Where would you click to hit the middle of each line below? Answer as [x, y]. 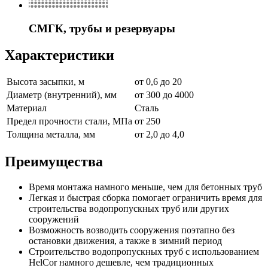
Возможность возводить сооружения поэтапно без [132, 230]
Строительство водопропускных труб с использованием [144, 252]
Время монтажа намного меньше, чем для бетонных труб [145, 187]
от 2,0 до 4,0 [159, 135]
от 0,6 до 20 [158, 82]
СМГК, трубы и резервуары [102, 28]
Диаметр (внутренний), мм [62, 95]
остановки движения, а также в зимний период [125, 241]
